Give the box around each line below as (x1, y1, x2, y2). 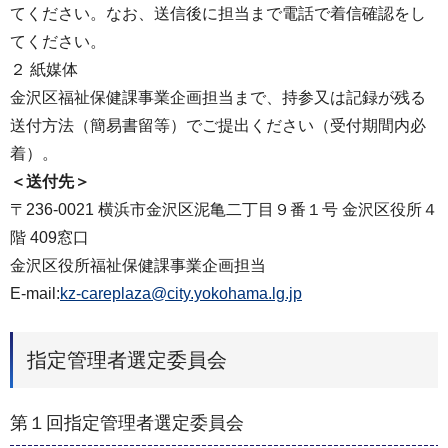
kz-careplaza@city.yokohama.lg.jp (60, 285, 302, 303)
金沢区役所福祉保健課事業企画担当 (10, 257, 266, 275)
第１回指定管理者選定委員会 (10, 412, 244, 433)
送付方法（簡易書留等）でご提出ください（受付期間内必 (10, 117, 426, 135)
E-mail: (10, 285, 60, 303)
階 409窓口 (10, 229, 89, 247)
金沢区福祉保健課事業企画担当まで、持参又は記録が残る (10, 89, 426, 107)
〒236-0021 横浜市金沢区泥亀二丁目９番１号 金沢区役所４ (10, 201, 438, 219)
